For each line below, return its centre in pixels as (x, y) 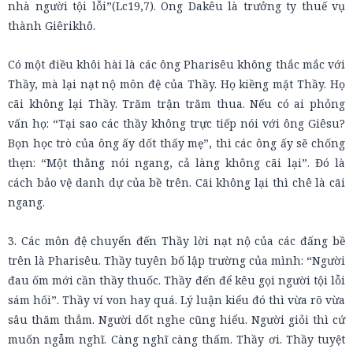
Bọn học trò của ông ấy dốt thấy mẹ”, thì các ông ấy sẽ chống (176, 143)
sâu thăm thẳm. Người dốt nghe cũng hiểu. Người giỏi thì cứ (176, 320)
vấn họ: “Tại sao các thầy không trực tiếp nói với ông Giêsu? (176, 123)
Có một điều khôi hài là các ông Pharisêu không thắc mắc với (176, 64)
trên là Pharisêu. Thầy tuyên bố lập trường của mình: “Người (176, 260)
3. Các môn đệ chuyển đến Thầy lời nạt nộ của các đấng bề (176, 241)
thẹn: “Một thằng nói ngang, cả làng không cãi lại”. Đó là (176, 163)
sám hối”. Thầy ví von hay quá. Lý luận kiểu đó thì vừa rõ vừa (176, 300)
